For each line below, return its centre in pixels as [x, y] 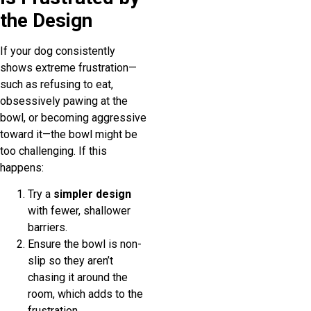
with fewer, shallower [79, 211]
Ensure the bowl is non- [85, 244]
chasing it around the [78, 278]
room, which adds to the [85, 294]
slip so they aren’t [70, 261]
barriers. [48, 228]
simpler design [92, 194]
